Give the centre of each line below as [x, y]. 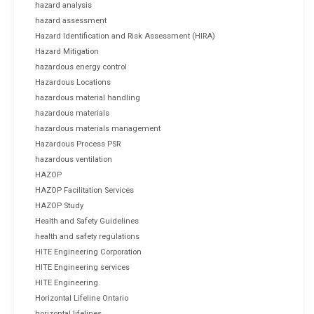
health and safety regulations [87, 236]
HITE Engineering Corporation [88, 252]
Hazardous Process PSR [78, 144]
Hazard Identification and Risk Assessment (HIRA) [125, 36]
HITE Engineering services [82, 267]
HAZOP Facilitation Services [84, 190]
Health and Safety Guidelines [87, 221]
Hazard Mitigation [67, 51]
